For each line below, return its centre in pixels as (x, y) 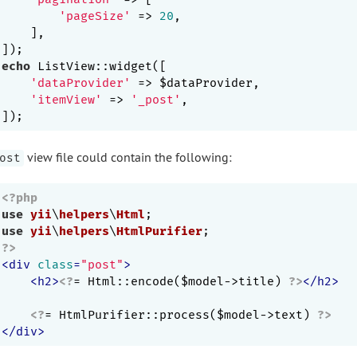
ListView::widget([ (98, 66)
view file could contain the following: (127, 157)
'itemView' (66, 99)
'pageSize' (95, 16)
